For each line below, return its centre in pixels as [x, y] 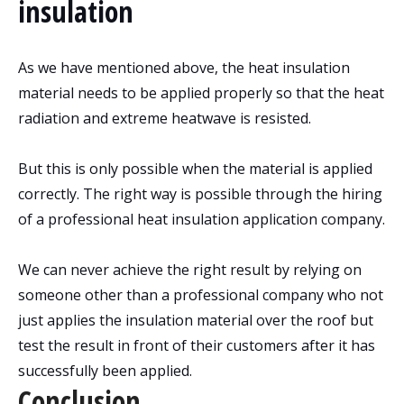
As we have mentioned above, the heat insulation [184, 67]
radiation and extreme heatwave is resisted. [165, 118]
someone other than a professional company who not [201, 294]
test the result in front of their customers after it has [197, 345]
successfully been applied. [105, 370]
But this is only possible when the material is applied [195, 168]
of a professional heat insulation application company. [202, 219]
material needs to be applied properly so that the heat [201, 92]
